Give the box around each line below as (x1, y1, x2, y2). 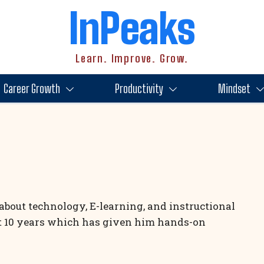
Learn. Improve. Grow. (75, 52, 189, 65)
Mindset (217, 81, 250, 95)
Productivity (114, 81, 163, 95)
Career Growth (3, 81, 60, 95)
